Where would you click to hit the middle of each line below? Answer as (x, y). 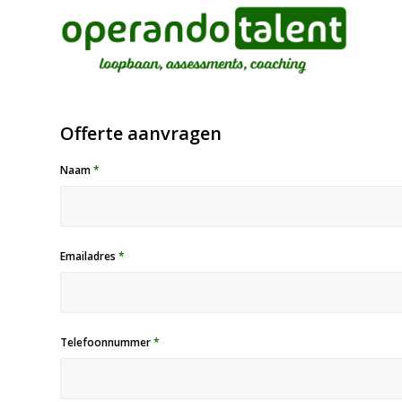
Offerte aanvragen (141, 133)
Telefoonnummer (107, 342)
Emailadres (89, 256)
